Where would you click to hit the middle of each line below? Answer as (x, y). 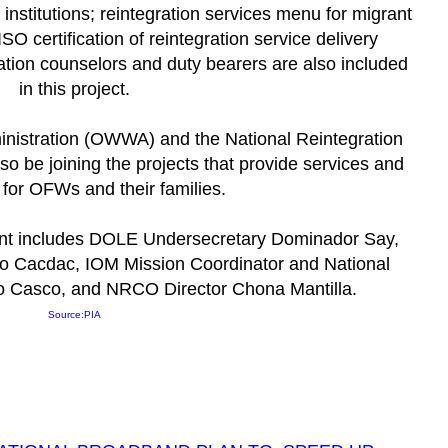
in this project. (74, 88)
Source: (65, 314)
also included (355, 63)
